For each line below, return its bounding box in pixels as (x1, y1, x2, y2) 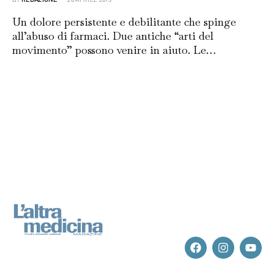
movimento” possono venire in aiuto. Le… (12, 43, 216, 57)
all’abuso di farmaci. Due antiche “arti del (12, 29, 213, 43)
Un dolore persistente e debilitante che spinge (12, 15, 236, 29)
